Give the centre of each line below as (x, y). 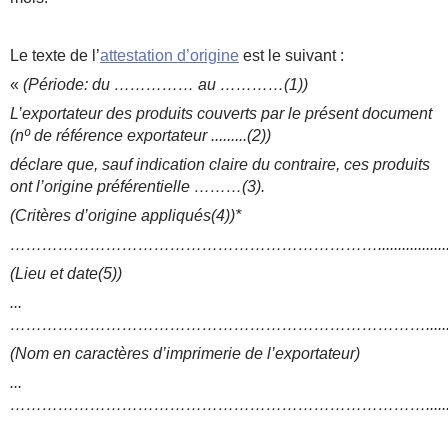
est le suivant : (291, 55)
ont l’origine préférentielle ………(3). (137, 186)
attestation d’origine (169, 55)
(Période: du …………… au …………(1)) (165, 84)
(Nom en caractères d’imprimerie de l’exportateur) (185, 353)
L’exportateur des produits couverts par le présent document (221, 113)
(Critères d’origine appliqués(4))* (125, 215)
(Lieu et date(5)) (66, 273)
